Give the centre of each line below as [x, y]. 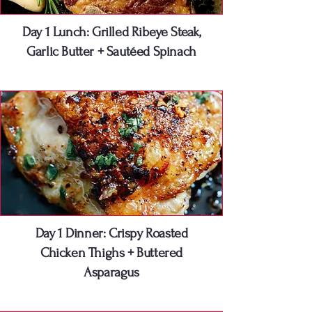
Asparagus [111, 273]
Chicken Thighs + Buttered [111, 253]
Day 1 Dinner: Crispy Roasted [111, 234]
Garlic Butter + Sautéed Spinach [111, 52]
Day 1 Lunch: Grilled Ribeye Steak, [111, 32]
